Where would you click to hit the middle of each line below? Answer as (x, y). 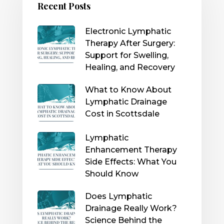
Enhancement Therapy (131, 150)
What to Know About (128, 90)
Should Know (111, 174)
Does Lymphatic (118, 196)
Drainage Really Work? (131, 208)
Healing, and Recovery (130, 67)
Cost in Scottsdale (122, 114)
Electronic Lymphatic (128, 31)
